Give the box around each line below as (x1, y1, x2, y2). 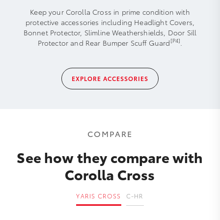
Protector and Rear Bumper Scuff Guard (37, 37, 170, 48)
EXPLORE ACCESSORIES (72, 74, 148, 82)
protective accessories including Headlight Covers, (25, 17, 194, 27)
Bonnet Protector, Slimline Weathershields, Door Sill (23, 27, 197, 37)
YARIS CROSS (76, 191, 121, 200)
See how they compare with (17, 146, 203, 166)
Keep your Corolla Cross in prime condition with (30, 6, 190, 17)
